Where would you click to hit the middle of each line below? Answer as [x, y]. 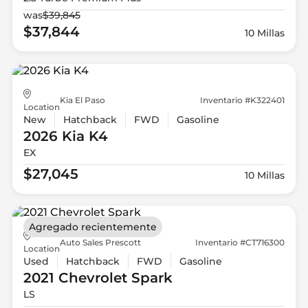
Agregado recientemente [92, 227]
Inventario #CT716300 [240, 242]
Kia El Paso [82, 100]
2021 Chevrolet [75, 278]
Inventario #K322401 [243, 100]
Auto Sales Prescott [100, 242]
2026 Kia [54, 136]
